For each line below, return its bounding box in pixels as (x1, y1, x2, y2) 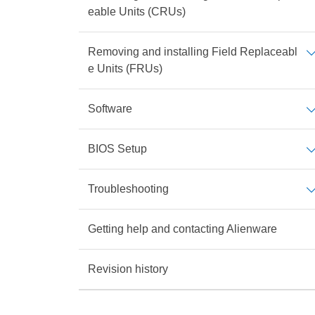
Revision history (88, 263, 168, 275)
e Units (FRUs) (88, 63, 162, 75)
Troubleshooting (88, 183, 169, 195)
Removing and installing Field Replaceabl (88, 46, 297, 58)
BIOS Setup (88, 143, 147, 155)
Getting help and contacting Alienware (88, 223, 277, 235)
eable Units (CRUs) (88, 6, 186, 18)
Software (88, 103, 132, 115)
